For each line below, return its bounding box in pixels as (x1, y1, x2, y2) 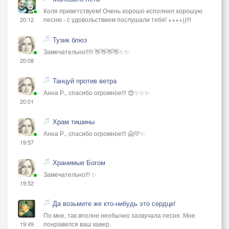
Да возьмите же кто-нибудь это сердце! (53, 198, 176, 208)
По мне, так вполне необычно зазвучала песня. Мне (43, 210, 195, 219)
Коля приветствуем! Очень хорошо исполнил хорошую (43, 6, 202, 15)
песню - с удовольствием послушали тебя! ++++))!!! (43, 14, 191, 24)
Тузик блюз (53, 34, 87, 44)
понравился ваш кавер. (43, 219, 111, 228)
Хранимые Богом (53, 157, 105, 167)
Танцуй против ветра (53, 75, 117, 85)
